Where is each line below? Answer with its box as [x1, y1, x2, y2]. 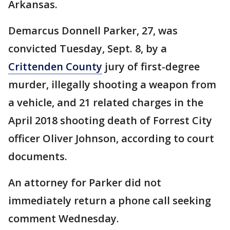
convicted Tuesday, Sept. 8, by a [8, 42, 167, 56]
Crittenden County [8, 60, 102, 74]
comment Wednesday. [8, 212, 119, 226]
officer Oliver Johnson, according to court [8, 131, 214, 146]
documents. [8, 149, 67, 164]
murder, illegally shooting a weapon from [8, 78, 216, 92]
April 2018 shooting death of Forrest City [8, 113, 212, 128]
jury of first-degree [102, 60, 200, 74]
